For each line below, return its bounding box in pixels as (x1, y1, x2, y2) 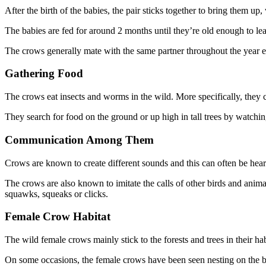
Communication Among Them (5, 133, 154, 146)
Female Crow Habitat (5, 210, 110, 223)
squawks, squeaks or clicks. (5, 188, 108, 199)
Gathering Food (5, 67, 83, 80)
